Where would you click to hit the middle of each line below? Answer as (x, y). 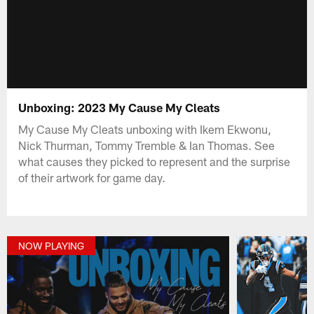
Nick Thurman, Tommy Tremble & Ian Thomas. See (147, 145)
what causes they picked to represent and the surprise (155, 161)
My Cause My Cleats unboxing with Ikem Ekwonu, (145, 129)
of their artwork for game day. (92, 177)
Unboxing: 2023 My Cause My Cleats (121, 107)
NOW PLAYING (52, 245)
